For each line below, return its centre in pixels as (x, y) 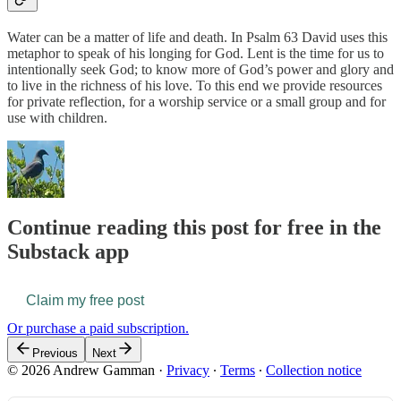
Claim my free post (85, 301)
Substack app (68, 251)
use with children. (57, 117)
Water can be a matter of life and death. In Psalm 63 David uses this (197, 37)
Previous (55, 354)
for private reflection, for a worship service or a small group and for (196, 101)
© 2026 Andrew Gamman (81, 371)
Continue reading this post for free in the (194, 227)
